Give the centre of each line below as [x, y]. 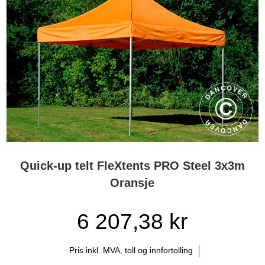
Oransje [132, 182]
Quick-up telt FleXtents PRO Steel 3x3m [132, 165]
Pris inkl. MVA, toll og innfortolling [131, 251]
